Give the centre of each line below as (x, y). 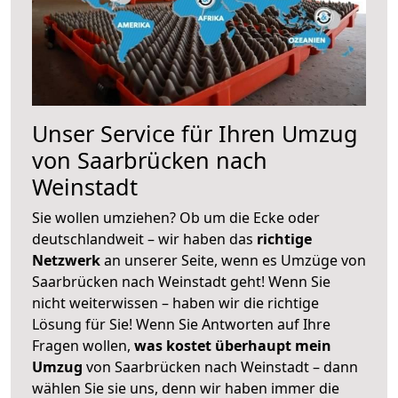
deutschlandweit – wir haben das (144, 239)
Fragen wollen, (83, 345)
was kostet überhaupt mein (233, 345)
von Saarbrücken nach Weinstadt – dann (220, 366)
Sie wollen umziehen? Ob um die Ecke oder (176, 217)
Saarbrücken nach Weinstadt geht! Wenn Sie (181, 281)
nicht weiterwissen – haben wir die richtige (175, 302)
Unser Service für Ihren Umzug (195, 133)
